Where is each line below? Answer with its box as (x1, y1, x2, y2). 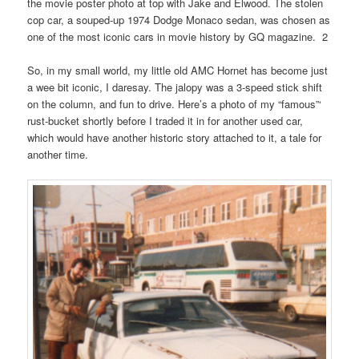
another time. (27, 147, 89, 163)
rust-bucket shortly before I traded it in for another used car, (27, 113, 304, 129)
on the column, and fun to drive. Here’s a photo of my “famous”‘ (27, 96, 322, 112)
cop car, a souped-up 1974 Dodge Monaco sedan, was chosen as (27, 11, 331, 27)
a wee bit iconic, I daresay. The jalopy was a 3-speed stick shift (27, 79, 323, 95)
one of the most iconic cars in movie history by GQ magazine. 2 (27, 28, 329, 44)
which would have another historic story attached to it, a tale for (27, 130, 322, 146)
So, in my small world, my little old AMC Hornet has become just (27, 63, 329, 79)
